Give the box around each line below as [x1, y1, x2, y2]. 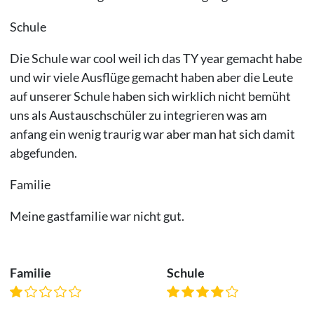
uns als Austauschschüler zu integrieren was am [9, 107, 267, 123]
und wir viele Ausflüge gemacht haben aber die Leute [9, 69, 293, 85]
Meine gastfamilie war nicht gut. [9, 207, 184, 224]
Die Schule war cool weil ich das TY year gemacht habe [9, 50, 302, 66]
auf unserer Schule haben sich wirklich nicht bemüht [9, 88, 291, 104]
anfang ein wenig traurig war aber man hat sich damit [9, 125, 295, 142]
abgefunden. [9, 144, 77, 161]
